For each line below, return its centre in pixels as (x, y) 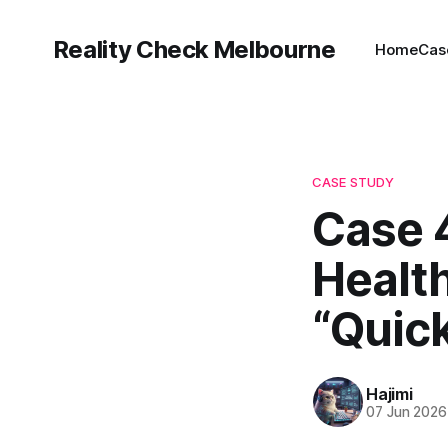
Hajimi (389, 393)
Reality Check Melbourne (194, 49)
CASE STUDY (353, 182)
